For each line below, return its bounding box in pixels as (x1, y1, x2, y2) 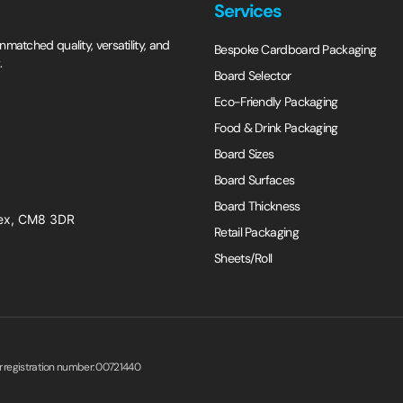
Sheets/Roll (214, 250, 273, 266)
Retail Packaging (214, 224, 299, 240)
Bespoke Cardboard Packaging (214, 41, 377, 58)
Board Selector (214, 67, 291, 84)
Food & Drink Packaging (214, 120, 338, 136)
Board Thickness (214, 198, 300, 214)
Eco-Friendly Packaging (214, 94, 338, 110)
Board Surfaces (214, 172, 295, 188)
